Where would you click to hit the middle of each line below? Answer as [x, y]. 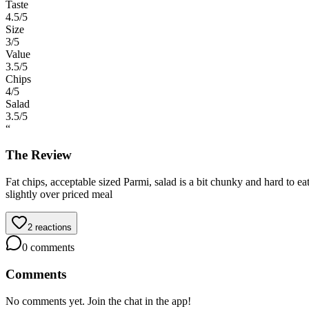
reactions [53, 228]
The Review [39, 155]
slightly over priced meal [59, 195]
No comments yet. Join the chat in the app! [98, 301]
